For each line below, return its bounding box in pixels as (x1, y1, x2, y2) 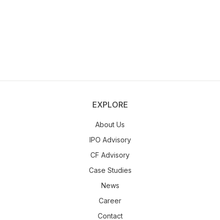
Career (99, 196, 121, 205)
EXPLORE (92, 100, 128, 110)
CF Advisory (90, 151, 130, 159)
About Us (95, 120, 125, 129)
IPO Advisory (89, 136, 131, 144)
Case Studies (88, 166, 132, 174)
